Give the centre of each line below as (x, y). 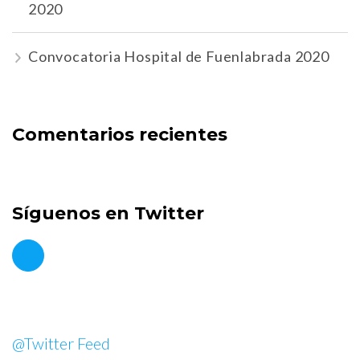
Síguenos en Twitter (108, 214)
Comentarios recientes (120, 135)
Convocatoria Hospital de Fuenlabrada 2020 (179, 57)
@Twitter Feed (61, 344)
